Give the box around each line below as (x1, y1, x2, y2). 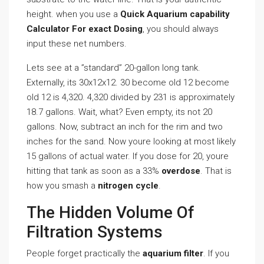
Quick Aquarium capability (120, 9, 230, 19)
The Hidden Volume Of (27, 203, 194, 222)
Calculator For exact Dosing (27, 24, 143, 34)
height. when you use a (27, 9, 120, 19)
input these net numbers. (27, 38, 127, 49)
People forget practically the (27, 248, 143, 259)
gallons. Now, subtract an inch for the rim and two (27, 121, 223, 132)
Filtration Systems (27, 222, 163, 242)
